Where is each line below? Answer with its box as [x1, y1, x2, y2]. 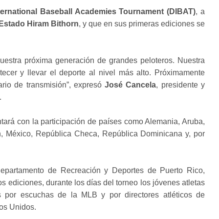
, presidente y [156, 80, 205, 89]
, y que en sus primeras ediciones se [79, 19, 205, 28]
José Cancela [105, 80, 156, 89]
